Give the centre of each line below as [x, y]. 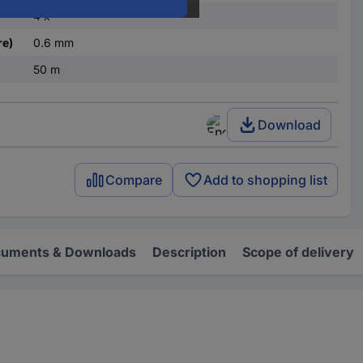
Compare [134, 180]
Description [189, 252]
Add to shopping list [266, 180]
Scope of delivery [298, 252]
